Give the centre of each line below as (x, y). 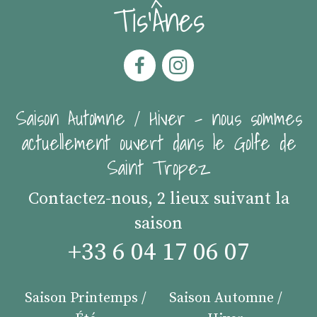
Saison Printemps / (85, 298)
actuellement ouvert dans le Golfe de (158, 143)
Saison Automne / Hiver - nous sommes (158, 118)
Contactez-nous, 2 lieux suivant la (158, 199)
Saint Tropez (158, 167)
